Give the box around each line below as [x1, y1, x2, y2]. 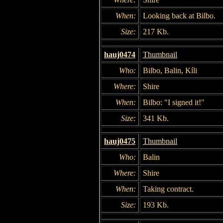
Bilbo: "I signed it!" [143, 98, 205, 107]
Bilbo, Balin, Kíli [143, 66, 197, 75]
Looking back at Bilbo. [143, 11, 216, 20]
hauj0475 [104, 136, 135, 145]
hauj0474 [104, 50, 135, 59]
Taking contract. [143, 184, 194, 193]
